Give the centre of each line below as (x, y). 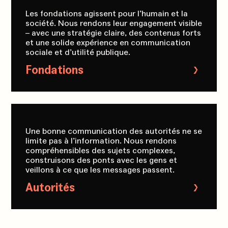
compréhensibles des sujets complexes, (101, 150)
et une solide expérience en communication (108, 42)
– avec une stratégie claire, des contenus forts (113, 33)
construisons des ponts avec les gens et (102, 160)
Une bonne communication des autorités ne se (114, 131)
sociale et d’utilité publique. (78, 52)
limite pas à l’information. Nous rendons (101, 141)
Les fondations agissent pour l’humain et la (107, 13)
